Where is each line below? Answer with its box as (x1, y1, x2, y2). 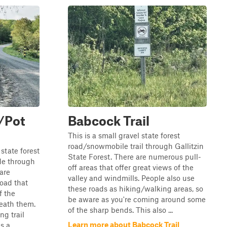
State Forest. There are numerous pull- (68, 152, 201, 161)
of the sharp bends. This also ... (68, 205, 173, 214)
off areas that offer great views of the (68, 163, 194, 172)
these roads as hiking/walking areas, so (68, 184, 203, 193)
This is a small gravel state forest (68, 131, 180, 140)
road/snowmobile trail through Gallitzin (68, 141, 204, 150)
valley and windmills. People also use (68, 173, 195, 182)
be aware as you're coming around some (68, 195, 206, 204)
